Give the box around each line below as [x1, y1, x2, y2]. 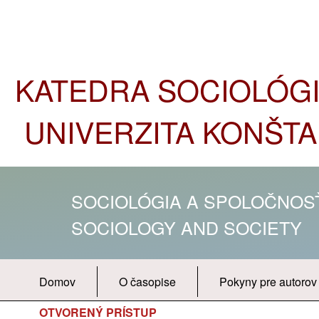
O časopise [118, 273, 176, 290]
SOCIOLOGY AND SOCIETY [71, 214, 307, 240]
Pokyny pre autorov [219, 273, 317, 290]
